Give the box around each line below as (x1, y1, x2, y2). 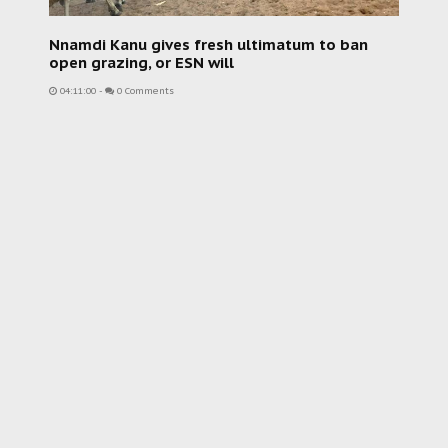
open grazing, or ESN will (49, 53, 234, 72)
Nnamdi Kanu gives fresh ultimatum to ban (49, 35, 368, 54)
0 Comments (114, 85, 174, 97)
